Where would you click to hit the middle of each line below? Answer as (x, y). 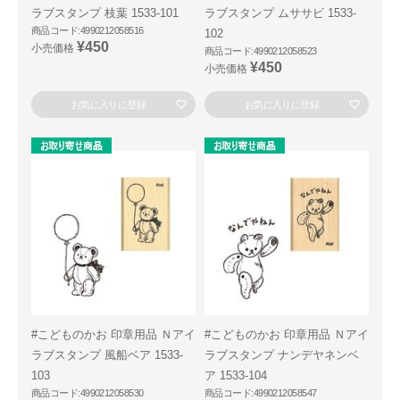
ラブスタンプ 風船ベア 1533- (107, 355)
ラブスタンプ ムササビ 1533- (280, 13)
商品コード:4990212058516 (87, 30)
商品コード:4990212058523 (261, 51)
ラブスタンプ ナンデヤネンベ (282, 355)
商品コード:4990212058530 (87, 393)
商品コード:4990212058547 (261, 393)
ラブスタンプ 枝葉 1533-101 (105, 13)
